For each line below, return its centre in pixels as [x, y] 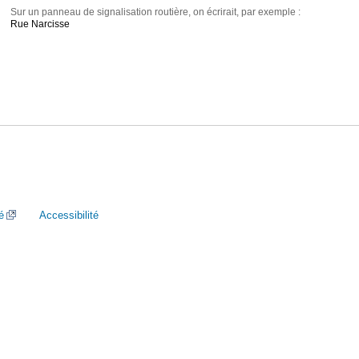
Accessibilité [69, 215]
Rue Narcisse [40, 24]
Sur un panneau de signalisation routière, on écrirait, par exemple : [156, 12]
